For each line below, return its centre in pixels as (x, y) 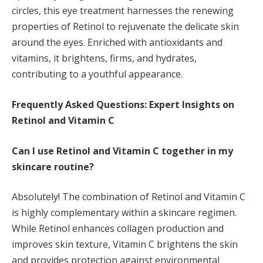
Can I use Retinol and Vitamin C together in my (122, 151)
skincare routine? (53, 166)
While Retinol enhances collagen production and (118, 229)
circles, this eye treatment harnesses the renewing (123, 11)
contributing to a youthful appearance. (97, 74)
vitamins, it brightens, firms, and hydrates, (104, 58)
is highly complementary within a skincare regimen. (124, 213)
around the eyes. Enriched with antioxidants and (117, 43)
